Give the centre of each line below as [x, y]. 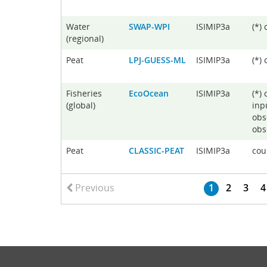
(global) [81, 105]
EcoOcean [149, 93]
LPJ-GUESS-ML [157, 60]
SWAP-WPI [149, 27]
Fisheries [84, 93]
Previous [94, 188]
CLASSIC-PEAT [156, 150]
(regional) [85, 38]
